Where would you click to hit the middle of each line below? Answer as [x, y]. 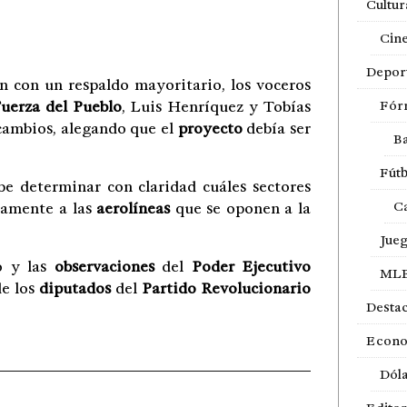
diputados [75, 288]
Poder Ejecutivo [251, 267]
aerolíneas [134, 208]
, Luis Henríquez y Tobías [216, 107]
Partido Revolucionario [226, 288]
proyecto [210, 129]
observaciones [104, 267]
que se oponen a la [240, 208]
